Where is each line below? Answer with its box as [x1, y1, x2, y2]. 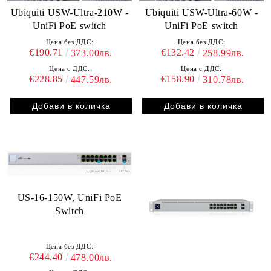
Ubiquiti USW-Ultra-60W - [145, 7, 258, 18]
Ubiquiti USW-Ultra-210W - [10, 7, 129, 18]
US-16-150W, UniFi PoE [17, 192, 122, 203]
